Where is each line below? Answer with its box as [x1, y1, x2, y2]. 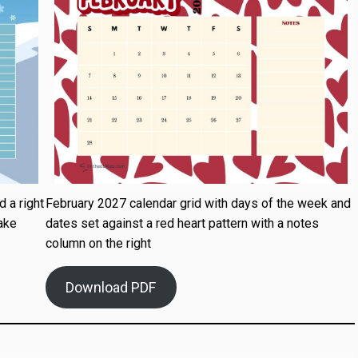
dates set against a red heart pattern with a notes [45, 216, 319, 232]
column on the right [45, 236, 151, 252]
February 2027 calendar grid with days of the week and [45, 196, 351, 212]
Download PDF [66, 279, 157, 296]
